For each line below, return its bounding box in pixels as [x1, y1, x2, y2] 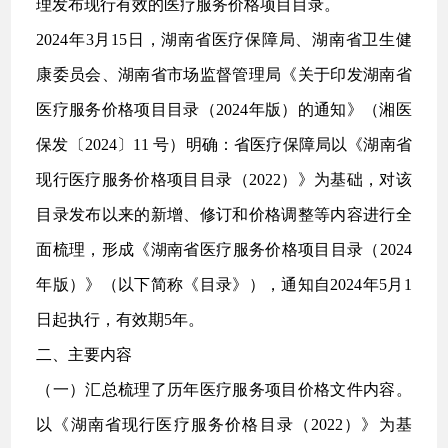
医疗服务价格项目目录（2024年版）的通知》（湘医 [36, 101, 412, 118]
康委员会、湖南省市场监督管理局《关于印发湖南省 [36, 66, 412, 83]
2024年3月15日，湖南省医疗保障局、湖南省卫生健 [36, 31, 412, 48]
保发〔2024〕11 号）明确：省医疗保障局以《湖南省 [36, 136, 412, 153]
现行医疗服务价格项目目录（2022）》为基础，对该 [36, 171, 412, 188]
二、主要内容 [36, 346, 133, 363]
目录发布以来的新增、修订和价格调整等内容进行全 [36, 206, 412, 223]
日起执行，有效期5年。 [36, 311, 205, 328]
